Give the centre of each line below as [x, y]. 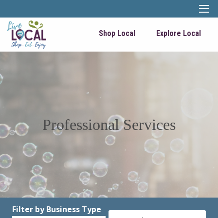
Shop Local [117, 33]
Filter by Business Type [57, 209]
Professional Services [109, 125]
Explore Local [179, 33]
